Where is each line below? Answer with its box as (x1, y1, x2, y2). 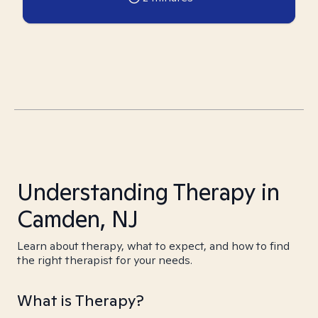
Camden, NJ (17, 204, 138, 234)
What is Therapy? (17, 290, 144, 310)
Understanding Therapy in (17, 177, 280, 207)
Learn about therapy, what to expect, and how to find (17, 238, 290, 253)
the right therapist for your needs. (17, 253, 192, 268)
